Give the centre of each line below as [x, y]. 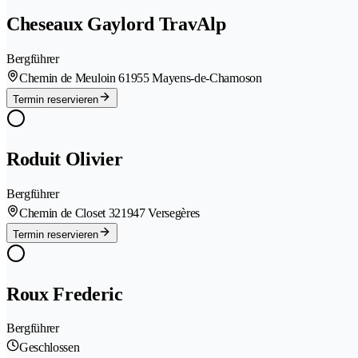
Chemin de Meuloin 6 [72, 78]
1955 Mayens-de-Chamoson [193, 78]
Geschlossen [50, 348]
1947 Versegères [160, 213]
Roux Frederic [65, 294]
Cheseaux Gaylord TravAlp [116, 24]
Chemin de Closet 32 [70, 213]
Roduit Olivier [65, 159]
